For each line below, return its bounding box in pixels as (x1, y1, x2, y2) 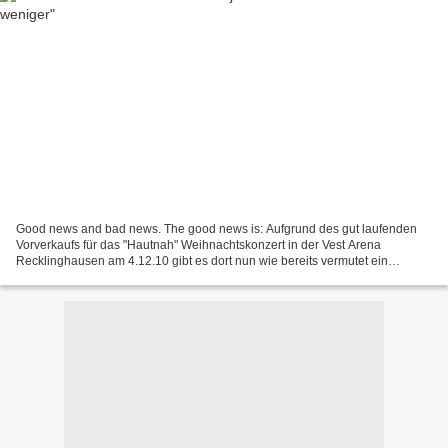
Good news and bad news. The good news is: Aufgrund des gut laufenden (16, 222, 417, 237)
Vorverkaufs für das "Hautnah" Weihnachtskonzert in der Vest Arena (16, 238, 381, 253)
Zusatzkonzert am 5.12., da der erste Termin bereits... (16, 270, 302, 285)
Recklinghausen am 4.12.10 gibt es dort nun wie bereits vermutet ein (16, 254, 388, 269)
